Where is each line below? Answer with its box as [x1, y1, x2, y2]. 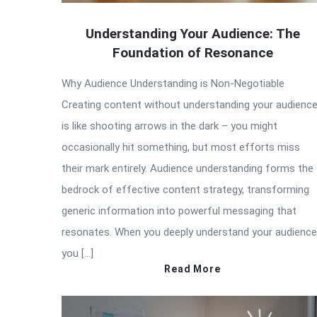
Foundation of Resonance [112, 44, 273, 61]
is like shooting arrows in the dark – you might [62, 119, 277, 132]
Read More [164, 263, 221, 275]
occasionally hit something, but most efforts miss [62, 140, 300, 154]
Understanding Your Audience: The [85, 25, 300, 42]
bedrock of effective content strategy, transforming [62, 183, 309, 196]
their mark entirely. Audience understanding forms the [62, 161, 313, 175]
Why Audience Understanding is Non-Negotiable [62, 76, 284, 90]
